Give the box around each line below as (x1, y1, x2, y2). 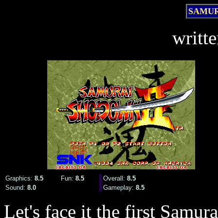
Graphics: (5, 175, 35, 182)
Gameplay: (103, 184, 136, 191)
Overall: (103, 175, 125, 182)
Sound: (5, 184, 27, 191)
